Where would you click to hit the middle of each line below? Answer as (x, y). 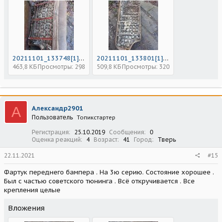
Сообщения (127, 132)
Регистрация (50, 132)
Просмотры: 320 (146, 67)
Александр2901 (57, 109)
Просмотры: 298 (61, 67)
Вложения (26, 208)
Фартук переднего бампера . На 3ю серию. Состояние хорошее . (109, 172)
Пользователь (52, 117)
